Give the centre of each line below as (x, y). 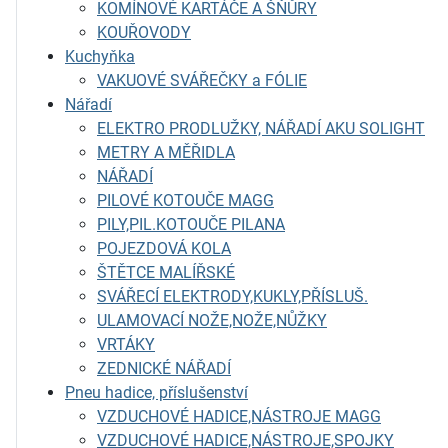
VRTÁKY (126, 344)
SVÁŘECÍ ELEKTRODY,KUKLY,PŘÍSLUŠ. (232, 296)
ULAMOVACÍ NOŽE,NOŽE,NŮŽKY (212, 320)
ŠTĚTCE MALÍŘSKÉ (166, 272)
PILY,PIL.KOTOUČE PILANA (191, 224)
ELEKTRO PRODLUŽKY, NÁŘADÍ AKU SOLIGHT (261, 128)
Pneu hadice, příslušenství (156, 392)
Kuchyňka (100, 56)
